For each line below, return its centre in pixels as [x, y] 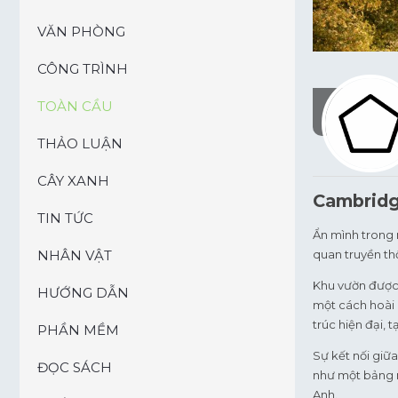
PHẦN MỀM [78, 330]
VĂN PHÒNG [81, 32]
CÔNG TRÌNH [83, 69]
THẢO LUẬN [80, 143]
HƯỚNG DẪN [83, 293]
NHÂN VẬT [75, 255]
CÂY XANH [73, 181]
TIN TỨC [65, 218]
